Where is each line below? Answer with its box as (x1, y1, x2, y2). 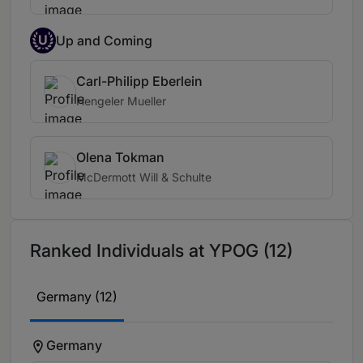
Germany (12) (36, 288, 117, 305)
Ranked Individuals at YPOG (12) (30, 240, 293, 262)
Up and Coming (56, 32, 152, 49)
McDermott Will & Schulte (76, 170, 211, 185)
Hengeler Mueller (76, 94, 166, 109)
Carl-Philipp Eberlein (76, 73, 203, 90)
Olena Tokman (76, 149, 164, 166)
